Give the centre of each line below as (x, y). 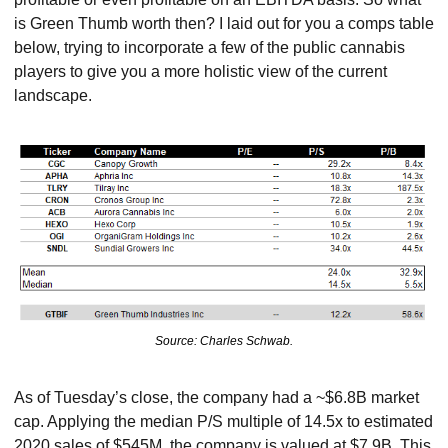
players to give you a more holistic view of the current (200, 71)
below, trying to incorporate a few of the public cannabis (209, 47)
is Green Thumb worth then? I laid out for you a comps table (224, 23)
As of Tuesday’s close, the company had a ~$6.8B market (216, 398)
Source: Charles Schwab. (224, 341)
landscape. (53, 95)
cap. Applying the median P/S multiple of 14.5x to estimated (223, 422)
